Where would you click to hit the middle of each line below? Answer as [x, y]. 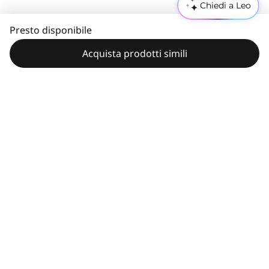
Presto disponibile [51, 30]
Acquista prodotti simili [134, 53]
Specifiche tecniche [67, 246]
